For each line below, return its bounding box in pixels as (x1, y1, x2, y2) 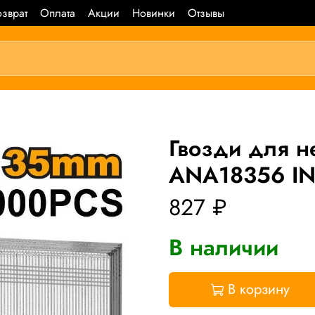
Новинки (132, 4, 175, 21)
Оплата (40, 4, 75, 21)
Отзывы (188, 4, 224, 21)
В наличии (169, 231, 278, 264)
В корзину (227, 278, 290, 300)
